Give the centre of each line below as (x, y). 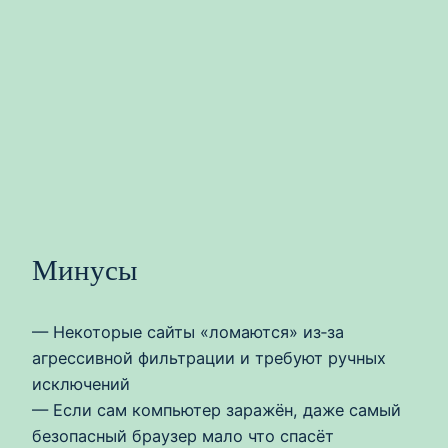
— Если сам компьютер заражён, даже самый (216, 410)
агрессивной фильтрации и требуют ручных (209, 358)
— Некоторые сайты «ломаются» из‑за (188, 332)
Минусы (84, 270)
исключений (81, 384)
